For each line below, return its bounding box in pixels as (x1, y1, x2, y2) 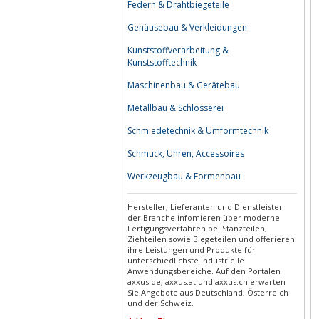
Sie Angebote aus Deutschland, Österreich (127, 287, 288, 298)
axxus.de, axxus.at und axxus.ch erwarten (127, 276, 286, 287)
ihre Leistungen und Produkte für (127, 244, 256, 255)
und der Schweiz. (127, 298, 194, 308)
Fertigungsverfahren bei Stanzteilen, (127, 223, 267, 234)
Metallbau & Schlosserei (127, 102, 224, 114)
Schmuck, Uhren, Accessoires (127, 147, 244, 159)
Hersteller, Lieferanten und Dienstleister (127, 202, 283, 212)
